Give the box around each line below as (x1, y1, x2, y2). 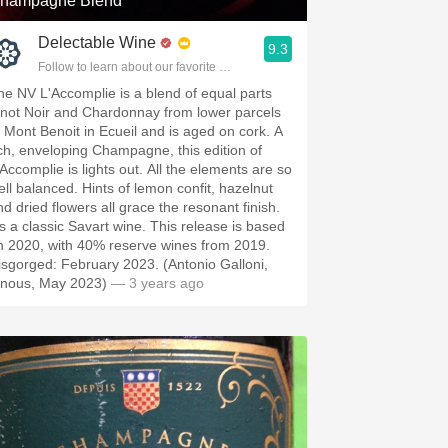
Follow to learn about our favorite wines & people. (38, 60, 306, 74)
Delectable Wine (38, 34, 156, 51)
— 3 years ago (107, 275, 204, 291)
